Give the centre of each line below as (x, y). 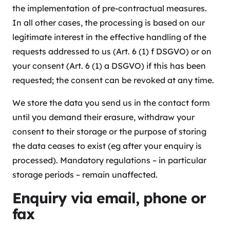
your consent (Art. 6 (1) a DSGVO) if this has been (109, 66)
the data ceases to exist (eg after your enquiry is (107, 146)
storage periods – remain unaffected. (85, 175)
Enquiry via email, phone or (109, 198)
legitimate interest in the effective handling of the (109, 37)
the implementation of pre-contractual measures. (110, 8)
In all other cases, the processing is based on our (109, 23)
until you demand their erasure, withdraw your (103, 117)
